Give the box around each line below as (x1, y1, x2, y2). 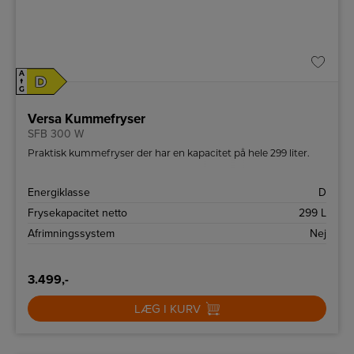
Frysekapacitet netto (28, 206, 127, 220)
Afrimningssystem (28, 227, 115, 241)
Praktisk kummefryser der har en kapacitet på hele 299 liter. (28, 147, 310, 160)
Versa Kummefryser (28, 111, 145, 128)
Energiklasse (28, 186, 90, 200)
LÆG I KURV (134, 302, 201, 317)
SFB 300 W (28, 127, 84, 141)
